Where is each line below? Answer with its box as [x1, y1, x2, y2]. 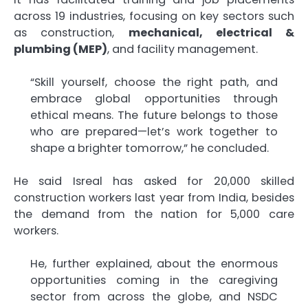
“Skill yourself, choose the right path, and [30, 74, 278, 91]
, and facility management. [107, 41, 258, 58]
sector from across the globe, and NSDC [30, 289, 278, 305]
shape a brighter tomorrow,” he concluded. [30, 140, 269, 157]
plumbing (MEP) [14, 41, 107, 58]
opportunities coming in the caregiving [30, 272, 278, 289]
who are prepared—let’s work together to [30, 124, 278, 140]
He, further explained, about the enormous [30, 256, 278, 272]
